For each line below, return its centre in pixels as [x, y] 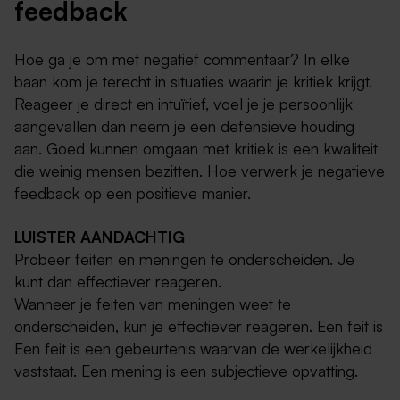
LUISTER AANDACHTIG [100, 237]
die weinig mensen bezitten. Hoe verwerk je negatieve [200, 171]
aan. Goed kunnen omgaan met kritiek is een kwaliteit [196, 149]
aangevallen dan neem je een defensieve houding [184, 126]
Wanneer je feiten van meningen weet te [153, 304]
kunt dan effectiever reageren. [118, 282]
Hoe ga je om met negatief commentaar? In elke [182, 59]
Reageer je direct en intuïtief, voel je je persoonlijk [183, 104]
